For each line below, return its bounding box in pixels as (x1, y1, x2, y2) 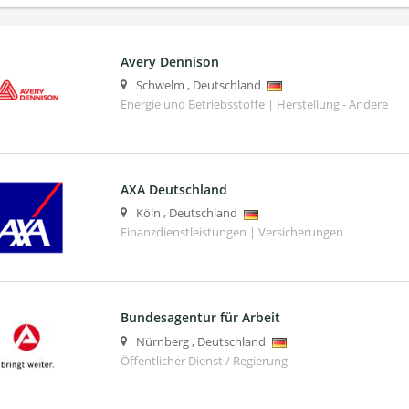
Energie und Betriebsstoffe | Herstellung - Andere (120, 97, 388, 113)
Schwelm (135, 78, 184, 94)
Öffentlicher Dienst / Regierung (120, 352, 288, 369)
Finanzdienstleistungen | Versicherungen (120, 225, 343, 241)
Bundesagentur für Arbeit (120, 309, 280, 327)
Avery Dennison (120, 53, 219, 71)
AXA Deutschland (120, 181, 227, 199)
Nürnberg (135, 333, 189, 350)
